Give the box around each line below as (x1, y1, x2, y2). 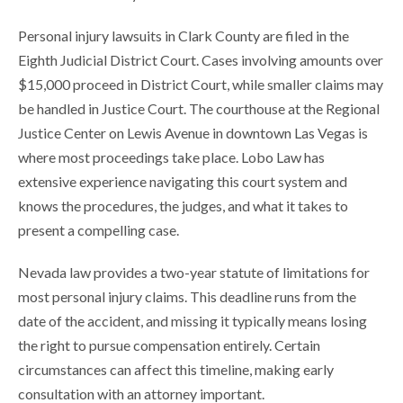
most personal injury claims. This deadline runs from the (18, 288, 356, 306)
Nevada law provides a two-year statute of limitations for (18, 264, 370, 282)
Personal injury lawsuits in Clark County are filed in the (18, 27, 349, 45)
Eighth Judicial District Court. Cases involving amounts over (18, 51, 383, 69)
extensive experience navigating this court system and (18, 173, 347, 191)
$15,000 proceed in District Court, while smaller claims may (18, 76, 383, 94)
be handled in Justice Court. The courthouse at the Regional (18, 100, 380, 118)
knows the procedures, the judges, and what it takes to (18, 197, 348, 215)
